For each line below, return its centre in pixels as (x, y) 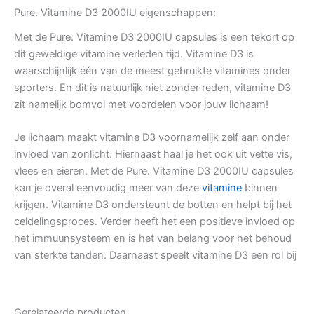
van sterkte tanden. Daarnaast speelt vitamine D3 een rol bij (155, 255)
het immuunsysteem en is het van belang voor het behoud (153, 239)
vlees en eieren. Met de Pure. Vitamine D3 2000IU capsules (154, 171)
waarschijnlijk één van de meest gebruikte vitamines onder (152, 70)
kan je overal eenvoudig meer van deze (108, 188)
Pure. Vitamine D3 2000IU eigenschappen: (115, 13)
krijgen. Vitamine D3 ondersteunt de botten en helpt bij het (153, 205)
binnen (260, 188)
